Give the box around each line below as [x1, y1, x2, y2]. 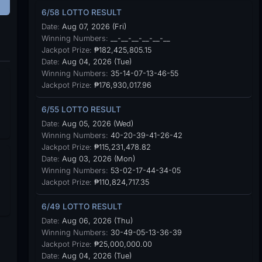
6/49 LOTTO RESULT [41, 202, 122, 211]
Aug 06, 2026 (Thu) [59, 216, 133, 225]
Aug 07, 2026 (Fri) [59, 22, 126, 31]
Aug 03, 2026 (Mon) [59, 154, 135, 163]
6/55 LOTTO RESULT [41, 105, 121, 114]
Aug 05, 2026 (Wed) [59, 119, 133, 128]
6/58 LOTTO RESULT [41, 8, 122, 17]
